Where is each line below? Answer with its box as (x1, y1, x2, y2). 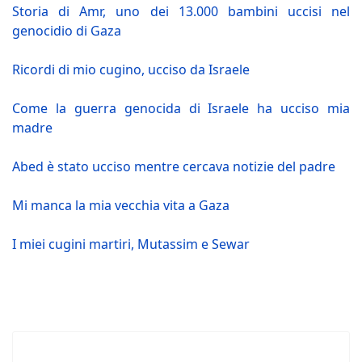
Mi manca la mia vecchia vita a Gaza (12, 196, 229, 214)
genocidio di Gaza (12, 21, 121, 40)
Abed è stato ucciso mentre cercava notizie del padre (12, 157, 335, 175)
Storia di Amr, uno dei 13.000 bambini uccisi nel (12, 2, 350, 20)
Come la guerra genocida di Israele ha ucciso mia (12, 99, 350, 117)
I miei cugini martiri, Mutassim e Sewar (12, 234, 250, 253)
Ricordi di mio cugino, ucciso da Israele (12, 60, 250, 78)
